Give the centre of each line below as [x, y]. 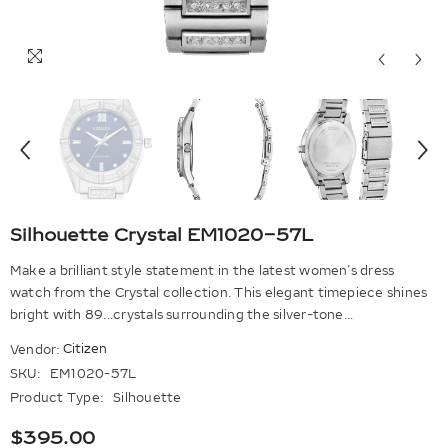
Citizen [84, 349]
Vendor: [35, 350]
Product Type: [57, 398]
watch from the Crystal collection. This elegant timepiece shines [219, 293]
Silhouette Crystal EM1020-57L [161, 235]
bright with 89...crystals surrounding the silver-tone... [182, 315]
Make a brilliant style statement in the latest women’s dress [202, 271]
